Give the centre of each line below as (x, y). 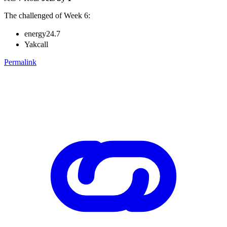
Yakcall (36, 44)
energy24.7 (42, 33)
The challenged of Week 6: (47, 15)
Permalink (20, 62)
